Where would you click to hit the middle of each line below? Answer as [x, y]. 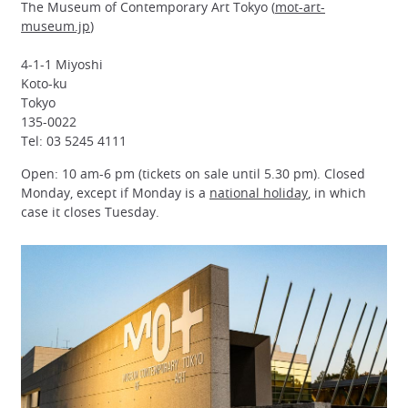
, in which [337, 192]
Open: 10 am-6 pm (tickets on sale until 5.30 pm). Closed [193, 173]
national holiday [259, 192]
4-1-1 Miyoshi [62, 65]
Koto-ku [44, 84]
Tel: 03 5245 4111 [74, 141]
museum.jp [56, 26]
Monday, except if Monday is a [115, 192]
